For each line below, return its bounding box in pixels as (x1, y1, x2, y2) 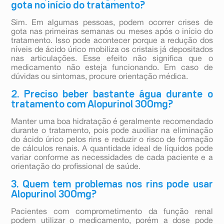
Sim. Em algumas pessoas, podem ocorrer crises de (11, 19, 213, 27)
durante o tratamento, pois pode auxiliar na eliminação (11, 127, 213, 135)
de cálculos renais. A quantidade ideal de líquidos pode (11, 145, 213, 153)
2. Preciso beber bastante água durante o (11, 90, 213, 99)
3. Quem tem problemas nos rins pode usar (11, 180, 213, 189)
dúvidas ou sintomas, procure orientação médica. (11, 73, 188, 81)
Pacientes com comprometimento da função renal (11, 208, 213, 216)
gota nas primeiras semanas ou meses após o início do (11, 28, 213, 36)
